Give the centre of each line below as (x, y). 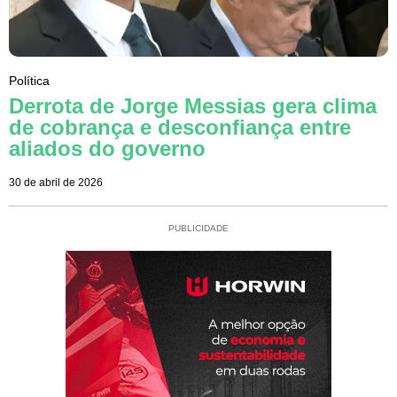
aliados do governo (107, 148)
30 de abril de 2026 (56, 182)
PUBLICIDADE (198, 228)
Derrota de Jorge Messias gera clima (193, 105)
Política (29, 80)
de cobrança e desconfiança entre (180, 127)
